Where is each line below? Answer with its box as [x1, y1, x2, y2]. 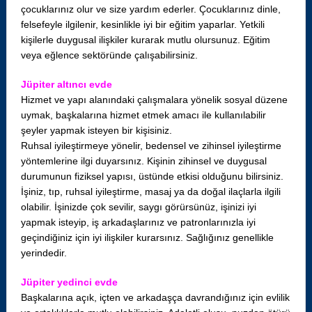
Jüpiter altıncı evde [20, 79, 112, 90]
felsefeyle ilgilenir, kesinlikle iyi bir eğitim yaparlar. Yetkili [20, 19, 265, 30]
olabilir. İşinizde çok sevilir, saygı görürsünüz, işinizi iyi [20, 201, 256, 212]
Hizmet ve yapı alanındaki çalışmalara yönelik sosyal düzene [20, 94, 288, 105]
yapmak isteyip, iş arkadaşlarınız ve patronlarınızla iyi [20, 217, 256, 228]
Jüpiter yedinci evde [20, 276, 118, 288]
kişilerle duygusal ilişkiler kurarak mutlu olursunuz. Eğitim [20, 34, 270, 45]
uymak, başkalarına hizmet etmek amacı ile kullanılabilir [20, 109, 266, 120]
